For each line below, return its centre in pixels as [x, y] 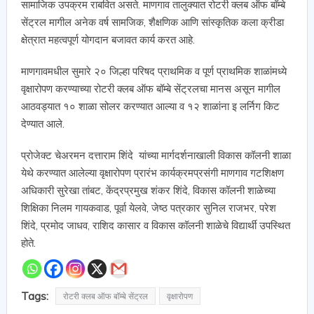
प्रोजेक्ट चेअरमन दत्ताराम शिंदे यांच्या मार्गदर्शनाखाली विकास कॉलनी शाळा [156, 155]
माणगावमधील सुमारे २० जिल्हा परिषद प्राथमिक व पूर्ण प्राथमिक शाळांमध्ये [153, 71]
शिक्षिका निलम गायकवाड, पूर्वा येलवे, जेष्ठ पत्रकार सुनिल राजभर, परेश [148, 207]
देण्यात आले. [42, 123]
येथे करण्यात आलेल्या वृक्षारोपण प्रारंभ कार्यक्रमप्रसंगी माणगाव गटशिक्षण [152, 172]
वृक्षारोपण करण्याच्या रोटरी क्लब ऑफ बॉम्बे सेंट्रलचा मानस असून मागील [150, 88]
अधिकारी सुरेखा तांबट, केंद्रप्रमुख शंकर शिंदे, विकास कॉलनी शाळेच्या [148, 190]
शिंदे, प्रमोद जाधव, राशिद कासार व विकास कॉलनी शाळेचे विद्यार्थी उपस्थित [155, 225]
